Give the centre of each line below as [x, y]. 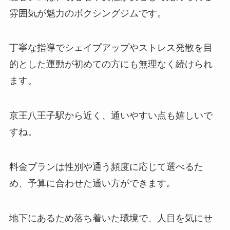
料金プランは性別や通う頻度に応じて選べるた [106, 167]
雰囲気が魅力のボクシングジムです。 [88, 13]
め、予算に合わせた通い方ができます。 [92, 184]
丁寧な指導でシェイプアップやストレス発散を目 [111, 48]
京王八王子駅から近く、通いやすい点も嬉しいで [111, 116]
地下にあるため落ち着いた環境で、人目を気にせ [111, 218]
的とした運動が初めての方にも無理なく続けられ [111, 64]
